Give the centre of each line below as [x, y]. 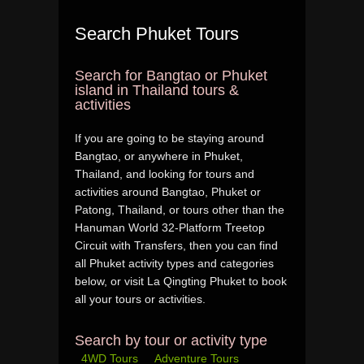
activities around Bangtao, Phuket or [168, 191]
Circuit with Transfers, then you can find [176, 245]
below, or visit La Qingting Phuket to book [181, 281]
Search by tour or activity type [171, 340]
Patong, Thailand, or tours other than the [180, 209]
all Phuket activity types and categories [174, 263]
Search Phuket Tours [157, 33]
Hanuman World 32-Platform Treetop [170, 227]
